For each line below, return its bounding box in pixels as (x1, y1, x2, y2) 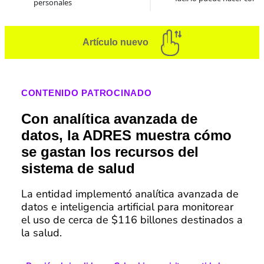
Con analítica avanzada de (21, 111, 197, 127)
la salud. (21, 226, 62, 240)
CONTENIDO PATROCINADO (21, 88, 152, 98)
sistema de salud (21, 160, 135, 177)
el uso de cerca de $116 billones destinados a (21, 213, 243, 227)
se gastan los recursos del (21, 144, 199, 160)
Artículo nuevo (82, 37, 148, 48)
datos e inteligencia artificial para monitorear (21, 200, 233, 214)
